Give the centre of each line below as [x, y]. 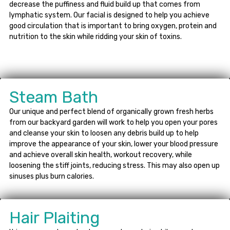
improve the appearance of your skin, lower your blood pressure [114, 144]
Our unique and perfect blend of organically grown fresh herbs [111, 111]
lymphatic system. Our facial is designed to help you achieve [109, 15]
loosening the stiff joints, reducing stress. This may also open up [114, 165]
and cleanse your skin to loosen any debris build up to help [104, 133]
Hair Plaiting [54, 217]
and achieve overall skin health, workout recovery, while [101, 155]
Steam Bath [54, 97]
